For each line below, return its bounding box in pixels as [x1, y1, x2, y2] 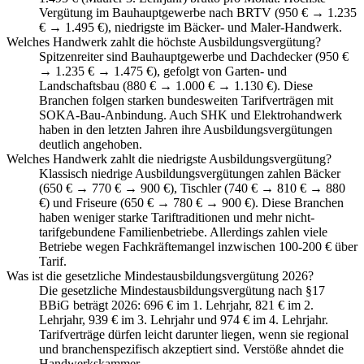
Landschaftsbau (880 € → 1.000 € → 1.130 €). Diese [39, 78, 313, 93]
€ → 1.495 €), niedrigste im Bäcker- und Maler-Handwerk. [39, 19, 342, 34]
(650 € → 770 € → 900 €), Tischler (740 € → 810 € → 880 [39, 180, 345, 195]
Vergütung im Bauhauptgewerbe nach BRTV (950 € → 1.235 [39, 5, 357, 19]
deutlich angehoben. [39, 136, 142, 151]
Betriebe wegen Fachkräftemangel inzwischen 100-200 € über [39, 239, 357, 253]
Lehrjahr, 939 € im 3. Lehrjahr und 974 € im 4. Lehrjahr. [39, 312, 328, 327]
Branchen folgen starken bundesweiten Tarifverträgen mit [39, 93, 333, 107]
